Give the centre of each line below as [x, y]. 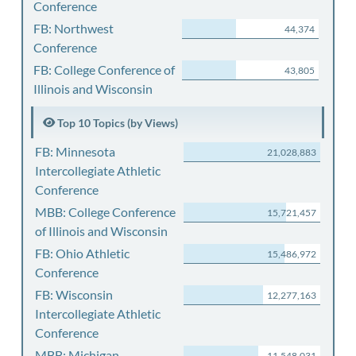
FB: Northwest [73, 28]
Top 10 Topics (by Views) [116, 123]
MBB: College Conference [105, 212]
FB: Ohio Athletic [82, 253]
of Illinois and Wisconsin [101, 231]
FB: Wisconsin [74, 294]
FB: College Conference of [104, 70]
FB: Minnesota [75, 151]
